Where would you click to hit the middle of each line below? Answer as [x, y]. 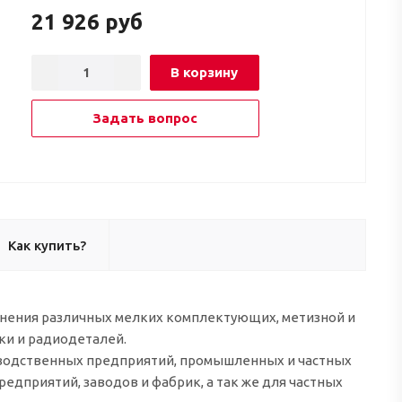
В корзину [204, 72]
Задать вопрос [145, 118]
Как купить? [47, 245]
